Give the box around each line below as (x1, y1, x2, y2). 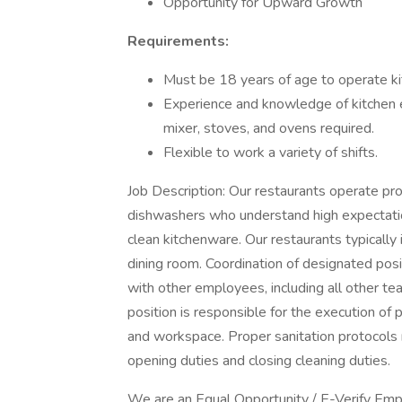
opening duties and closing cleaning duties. (127, 351, 390, 371)
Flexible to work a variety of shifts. (163, 143, 378, 162)
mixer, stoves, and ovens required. (163, 118, 374, 138)
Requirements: (127, 31, 229, 51)
